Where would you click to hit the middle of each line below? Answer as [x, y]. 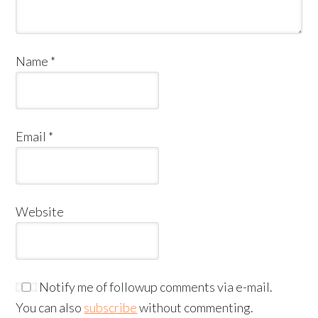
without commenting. [196, 307]
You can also [50, 307]
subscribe [111, 307]
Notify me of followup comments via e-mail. [155, 286]
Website [40, 211]
